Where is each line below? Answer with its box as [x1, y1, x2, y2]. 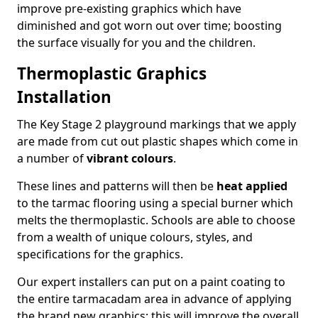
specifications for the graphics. [17, 246, 183, 262]
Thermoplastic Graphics [17, 62, 207, 84]
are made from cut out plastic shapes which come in [17, 133, 298, 149]
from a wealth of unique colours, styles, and [17, 229, 253, 245]
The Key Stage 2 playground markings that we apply [17, 116, 296, 132]
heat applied [216, 178, 287, 194]
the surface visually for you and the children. [17, 35, 256, 50]
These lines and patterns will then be [17, 178, 216, 194]
